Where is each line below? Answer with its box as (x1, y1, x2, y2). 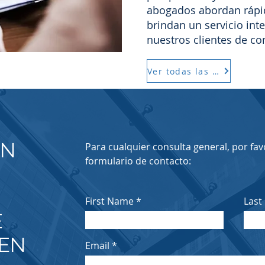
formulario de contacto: (85, 154, 191, 167)
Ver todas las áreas (212, 65, 219, 77)
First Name (85, 195, 134, 208)
